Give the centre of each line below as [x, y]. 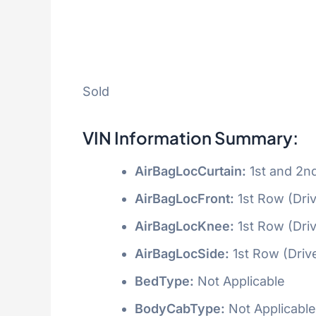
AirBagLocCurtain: [190, 171]
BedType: [164, 281]
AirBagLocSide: [182, 253]
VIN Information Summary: [190, 137]
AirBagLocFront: [184, 198]
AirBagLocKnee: [184, 226]
